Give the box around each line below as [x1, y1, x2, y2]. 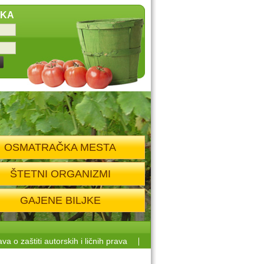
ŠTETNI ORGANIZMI [9, 168, 111, 180]
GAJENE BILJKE [19, 194, 101, 206]
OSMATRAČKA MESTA [4, 141, 116, 153]
